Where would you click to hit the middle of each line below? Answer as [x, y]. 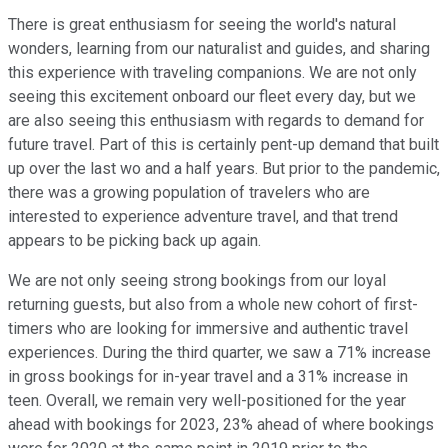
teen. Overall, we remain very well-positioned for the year [207, 401]
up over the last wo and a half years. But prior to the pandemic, [224, 169]
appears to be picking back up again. [134, 241]
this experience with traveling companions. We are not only [212, 73]
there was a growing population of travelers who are [189, 193]
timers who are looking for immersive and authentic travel [208, 329]
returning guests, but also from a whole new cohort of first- [213, 305]
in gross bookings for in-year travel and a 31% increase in [208, 377]
